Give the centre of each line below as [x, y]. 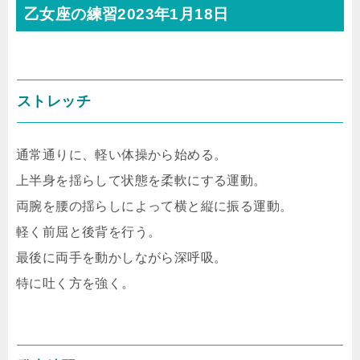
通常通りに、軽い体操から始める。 [122, 155]
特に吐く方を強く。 [76, 283]
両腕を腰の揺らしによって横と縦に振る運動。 [155, 206]
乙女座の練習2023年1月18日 [127, 14]
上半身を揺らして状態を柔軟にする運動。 [141, 180]
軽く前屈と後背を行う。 [89, 232]
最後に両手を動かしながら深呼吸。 [122, 258]
